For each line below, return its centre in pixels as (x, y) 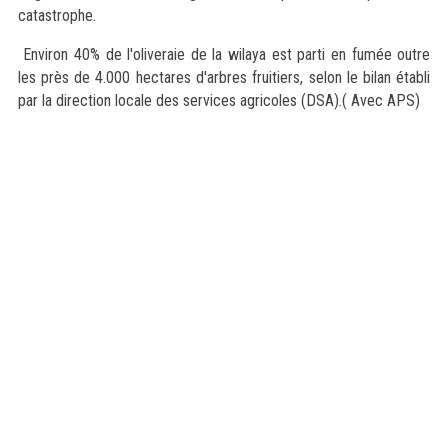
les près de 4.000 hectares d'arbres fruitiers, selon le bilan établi (224, 77)
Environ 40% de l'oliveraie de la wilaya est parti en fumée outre (224, 54)
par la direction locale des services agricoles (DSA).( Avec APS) (218, 100)
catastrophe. (56, 15)
